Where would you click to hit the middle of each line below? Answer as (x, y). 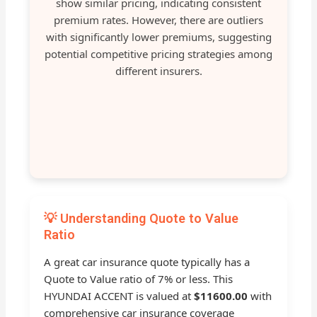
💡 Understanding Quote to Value (142, 218)
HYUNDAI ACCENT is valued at (119, 296)
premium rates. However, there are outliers (158, 20)
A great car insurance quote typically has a (147, 262)
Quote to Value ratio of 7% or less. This (139, 279)
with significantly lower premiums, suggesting (158, 37)
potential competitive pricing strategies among (158, 54)
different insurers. (158, 71)
